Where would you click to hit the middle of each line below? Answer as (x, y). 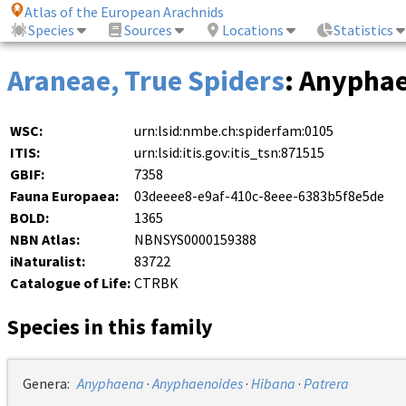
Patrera (326, 384)
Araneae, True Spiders (146, 81)
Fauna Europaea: (64, 196)
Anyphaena (111, 384)
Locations (253, 30)
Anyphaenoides (198, 384)
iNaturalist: (48, 261)
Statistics (364, 30)
